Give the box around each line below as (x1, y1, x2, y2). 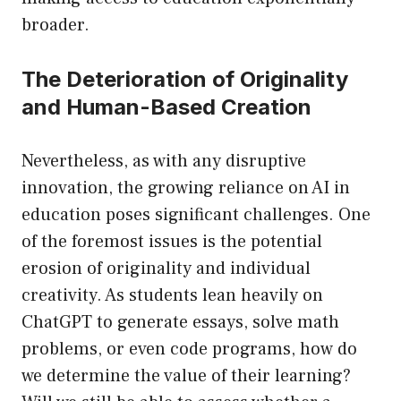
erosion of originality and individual (21, 257, 311, 281)
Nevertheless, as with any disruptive (21, 149, 306, 174)
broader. (21, 13, 90, 38)
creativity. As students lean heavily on (21, 284, 323, 308)
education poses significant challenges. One (21, 203, 371, 227)
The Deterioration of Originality (21, 66, 348, 93)
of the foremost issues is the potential (21, 230, 322, 254)
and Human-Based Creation (21, 94, 311, 121)
